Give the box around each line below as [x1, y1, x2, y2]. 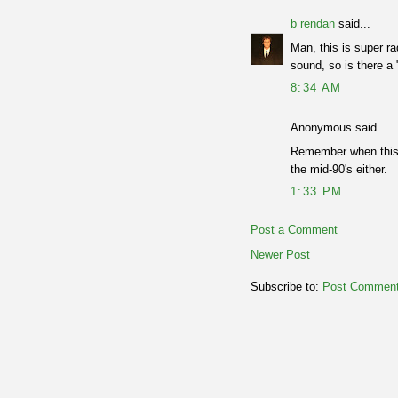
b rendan [291, 17, 335, 31]
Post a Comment [251, 223, 338, 237]
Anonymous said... [291, 121, 387, 135]
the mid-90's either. [291, 162, 387, 176]
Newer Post [251, 248, 310, 262]
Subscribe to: [251, 280, 322, 294]
